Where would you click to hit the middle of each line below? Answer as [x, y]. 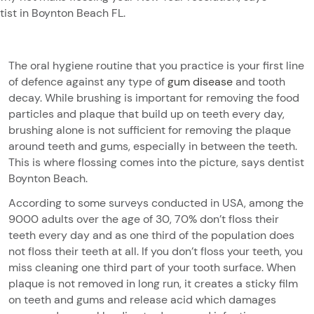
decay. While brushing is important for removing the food [154, 97]
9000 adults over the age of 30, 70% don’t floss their [144, 219]
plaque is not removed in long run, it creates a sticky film [153, 283]
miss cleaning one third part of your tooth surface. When [152, 267]
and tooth [259, 81]
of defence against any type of [88, 81]
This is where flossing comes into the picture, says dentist [156, 162]
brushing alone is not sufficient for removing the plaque [150, 130]
